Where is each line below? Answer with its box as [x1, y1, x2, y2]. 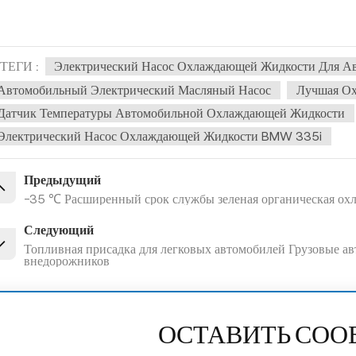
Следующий [23, 222, 94, 237]
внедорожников [23, 253, 110, 268]
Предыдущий [23, 172, 101, 187]
